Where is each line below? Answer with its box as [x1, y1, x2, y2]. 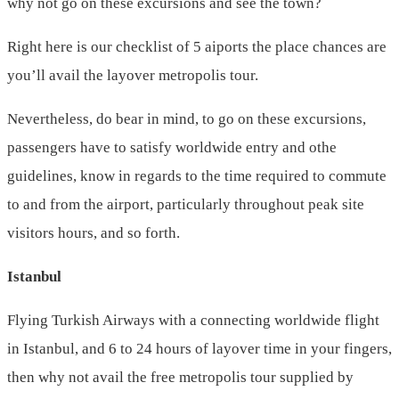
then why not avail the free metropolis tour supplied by [7, 369, 354, 387]
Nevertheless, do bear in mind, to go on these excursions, [7, 110, 366, 128]
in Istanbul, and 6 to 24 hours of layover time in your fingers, [7, 340, 392, 358]
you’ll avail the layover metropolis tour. [7, 67, 258, 85]
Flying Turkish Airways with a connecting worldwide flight [7, 312, 379, 330]
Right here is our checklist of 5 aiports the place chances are [7, 38, 387, 56]
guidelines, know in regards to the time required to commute [7, 167, 387, 185]
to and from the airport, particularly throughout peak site [7, 196, 364, 214]
